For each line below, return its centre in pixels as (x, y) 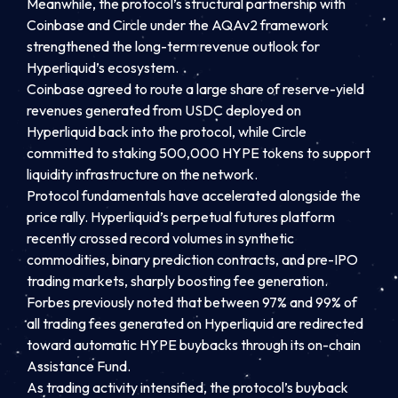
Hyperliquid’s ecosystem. (103, 67)
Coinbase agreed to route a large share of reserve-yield (195, 88)
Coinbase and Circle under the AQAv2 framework (178, 24)
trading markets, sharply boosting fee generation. (177, 280)
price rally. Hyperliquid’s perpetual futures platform (181, 216)
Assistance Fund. (79, 366)
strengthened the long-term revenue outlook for (173, 46)
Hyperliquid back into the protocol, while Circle (167, 131)
